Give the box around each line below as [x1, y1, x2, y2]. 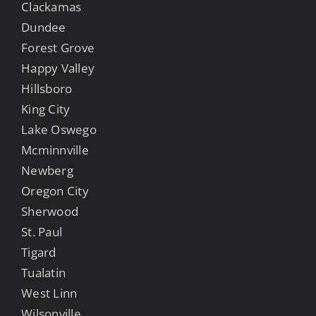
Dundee [21, 18, 66, 35]
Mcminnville [21, 141, 89, 158]
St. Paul [21, 223, 63, 240]
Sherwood [21, 202, 79, 219]
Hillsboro [21, 80, 73, 97]
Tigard [21, 243, 56, 260]
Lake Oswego [21, 121, 97, 138]
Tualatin [21, 264, 66, 281]
